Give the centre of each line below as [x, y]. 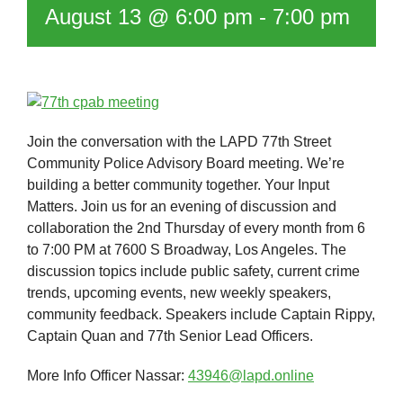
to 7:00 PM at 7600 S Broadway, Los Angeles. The [187, 249]
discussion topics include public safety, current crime [193, 271]
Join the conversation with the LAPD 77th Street [179, 141]
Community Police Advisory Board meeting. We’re [186, 163]
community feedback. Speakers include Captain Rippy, [201, 314]
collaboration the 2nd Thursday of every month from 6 [196, 228]
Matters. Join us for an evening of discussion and [182, 206]
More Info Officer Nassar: [107, 375]
